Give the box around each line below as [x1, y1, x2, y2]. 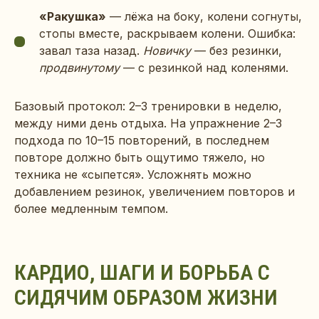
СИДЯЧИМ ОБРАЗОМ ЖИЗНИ [14, 284, 278, 310]
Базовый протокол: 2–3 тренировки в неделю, [14, 98, 282, 113]
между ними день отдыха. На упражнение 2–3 [14, 115, 282, 130]
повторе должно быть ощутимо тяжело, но [14, 150, 265, 164]
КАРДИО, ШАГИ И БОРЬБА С [14, 259, 270, 285]
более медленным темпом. [14, 201, 168, 216]
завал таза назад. [39, 43, 143, 58]
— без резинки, [191, 43, 282, 58]
